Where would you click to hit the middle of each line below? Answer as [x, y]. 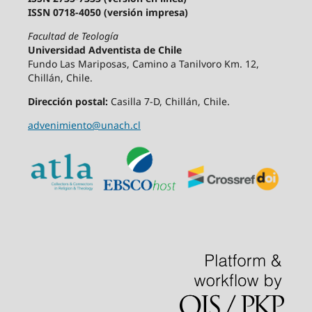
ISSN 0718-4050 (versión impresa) [108, 13]
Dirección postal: [68, 102]
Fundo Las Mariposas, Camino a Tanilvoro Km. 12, [143, 64]
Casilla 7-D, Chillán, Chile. [169, 102]
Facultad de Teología [73, 36]
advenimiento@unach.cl [84, 125]
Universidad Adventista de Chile [104, 50]
